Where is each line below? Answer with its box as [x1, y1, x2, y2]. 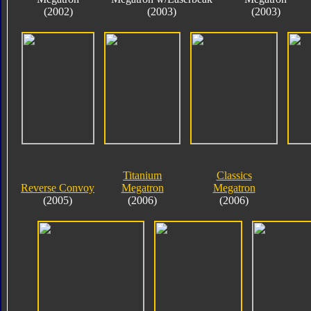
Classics [216, 169, 252, 181]
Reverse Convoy [21, 181, 94, 194]
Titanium [123, 169, 162, 181]
